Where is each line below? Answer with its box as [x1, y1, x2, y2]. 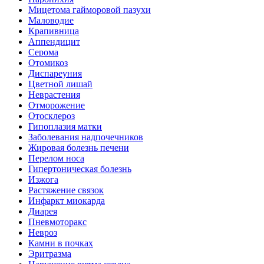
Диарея [28, 206, 57, 216]
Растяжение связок [28, 185, 104, 195]
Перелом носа [28, 153, 84, 163]
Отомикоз [28, 58, 68, 68]
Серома [28, 47, 58, 57]
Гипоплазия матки [28, 121, 102, 131]
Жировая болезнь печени [28, 143, 129, 153]
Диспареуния [28, 68, 82, 78]
